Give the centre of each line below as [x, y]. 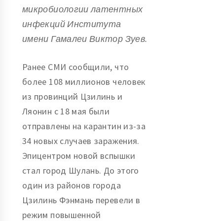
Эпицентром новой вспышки [79, 155]
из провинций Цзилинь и [72, 96]
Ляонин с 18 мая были [66, 111]
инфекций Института [72, 24]
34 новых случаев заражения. [81, 141]
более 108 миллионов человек [84, 81]
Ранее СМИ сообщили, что [76, 67]
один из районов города [72, 185]
